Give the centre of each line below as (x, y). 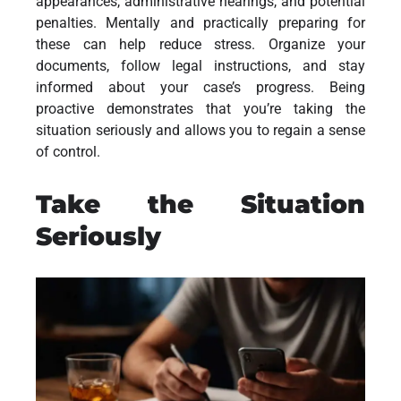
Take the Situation (200, 205)
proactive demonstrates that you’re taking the (200, 109)
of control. (68, 152)
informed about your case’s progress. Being (200, 88)
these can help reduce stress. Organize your (200, 45)
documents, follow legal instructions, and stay (200, 66)
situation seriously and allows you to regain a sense (200, 131)
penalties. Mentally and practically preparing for (200, 23)
